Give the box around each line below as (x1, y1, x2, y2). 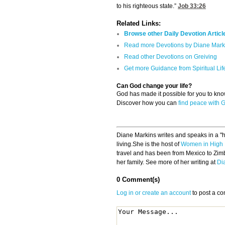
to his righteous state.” (117, 3, 178, 10)
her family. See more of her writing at (117, 159, 217, 166)
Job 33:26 (178, 3, 206, 10)
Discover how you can (117, 99, 178, 107)
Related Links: (117, 20, 161, 28)
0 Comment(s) (117, 176, 160, 184)
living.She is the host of (117, 141, 181, 148)
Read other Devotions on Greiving (124, 53, 217, 61)
